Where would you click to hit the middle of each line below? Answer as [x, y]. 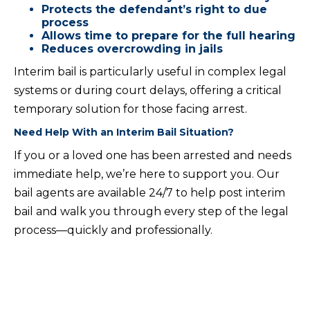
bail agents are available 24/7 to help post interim [149, 193]
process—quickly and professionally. [113, 230]
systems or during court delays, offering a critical [148, 91]
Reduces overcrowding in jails [132, 49]
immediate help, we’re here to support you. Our [147, 174]
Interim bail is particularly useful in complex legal [150, 72]
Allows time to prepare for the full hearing [168, 36]
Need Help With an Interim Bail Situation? [124, 133]
